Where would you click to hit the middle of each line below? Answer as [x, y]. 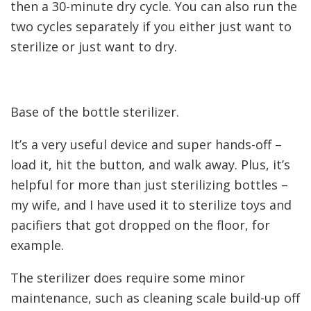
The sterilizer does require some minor [128, 278]
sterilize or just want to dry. [94, 47]
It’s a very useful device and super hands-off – [146, 145]
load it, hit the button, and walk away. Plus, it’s [150, 165]
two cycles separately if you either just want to [151, 27]
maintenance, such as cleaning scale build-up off [155, 298]
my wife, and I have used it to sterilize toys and [151, 205]
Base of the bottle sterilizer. [95, 112]
